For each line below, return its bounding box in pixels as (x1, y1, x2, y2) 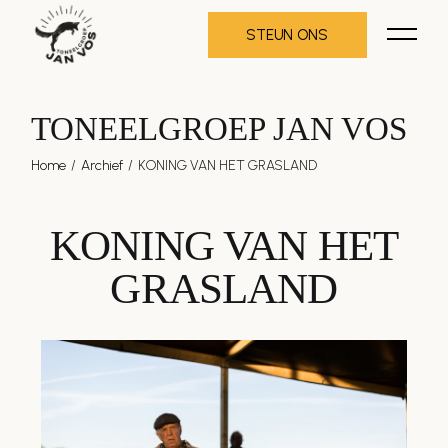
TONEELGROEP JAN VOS (31, 111, 408, 147)
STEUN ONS (246, 25, 328, 44)
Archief (81, 157, 124, 174)
